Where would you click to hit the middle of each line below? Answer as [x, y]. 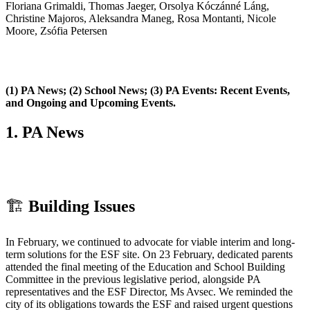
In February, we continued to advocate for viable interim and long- [150, 242]
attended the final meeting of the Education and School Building [145, 267]
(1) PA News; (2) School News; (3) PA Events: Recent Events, [148, 90]
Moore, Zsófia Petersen [56, 30]
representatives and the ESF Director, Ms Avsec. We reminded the [149, 292]
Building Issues [82, 207]
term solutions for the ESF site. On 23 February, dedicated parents [149, 255]
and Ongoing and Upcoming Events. [91, 102]
